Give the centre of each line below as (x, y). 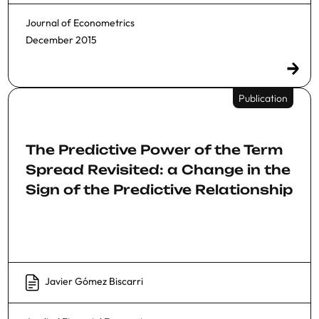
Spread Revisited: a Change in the (158, 169)
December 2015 (61, 40)
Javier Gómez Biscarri (94, 281)
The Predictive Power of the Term (154, 149)
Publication (263, 98)
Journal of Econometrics (80, 22)
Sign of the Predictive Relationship (159, 189)
